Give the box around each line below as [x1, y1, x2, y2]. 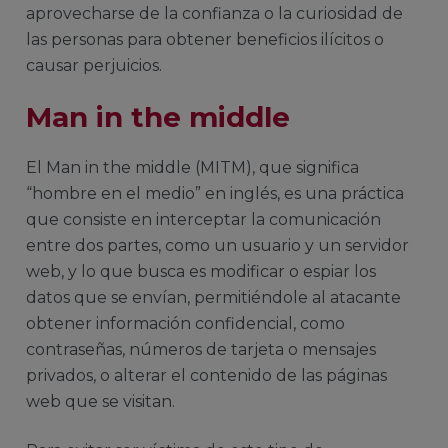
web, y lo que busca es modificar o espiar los [26, 262, 376, 282]
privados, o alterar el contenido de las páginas [26, 366, 387, 386]
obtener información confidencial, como [26, 314, 345, 334]
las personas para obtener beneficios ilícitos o [26, 29, 384, 49]
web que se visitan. [26, 392, 183, 412]
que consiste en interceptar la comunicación [26, 210, 381, 230]
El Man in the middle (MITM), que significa [26, 158, 359, 178]
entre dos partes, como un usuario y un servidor [26, 236, 409, 256]
